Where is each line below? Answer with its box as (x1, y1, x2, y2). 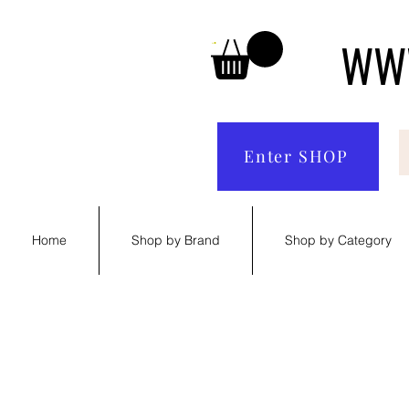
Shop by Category (285, 231, 392, 248)
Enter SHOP (244, 145, 349, 168)
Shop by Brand (131, 231, 220, 248)
